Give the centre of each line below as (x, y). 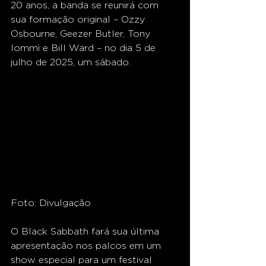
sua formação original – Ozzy (79, 19)
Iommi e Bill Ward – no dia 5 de (85, 48)
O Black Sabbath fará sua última (86, 232)
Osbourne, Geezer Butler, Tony (82, 34)
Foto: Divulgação (51, 203)
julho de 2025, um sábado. (71, 62)
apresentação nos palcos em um (87, 246)
